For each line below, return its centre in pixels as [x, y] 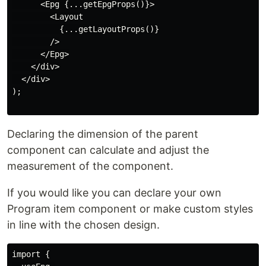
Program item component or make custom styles [130, 209]
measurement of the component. [90, 166]
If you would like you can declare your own [114, 193]
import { [31, 254]
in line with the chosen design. [83, 225]
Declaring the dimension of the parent [103, 134]
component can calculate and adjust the [108, 150]
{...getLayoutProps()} [85, 29]
